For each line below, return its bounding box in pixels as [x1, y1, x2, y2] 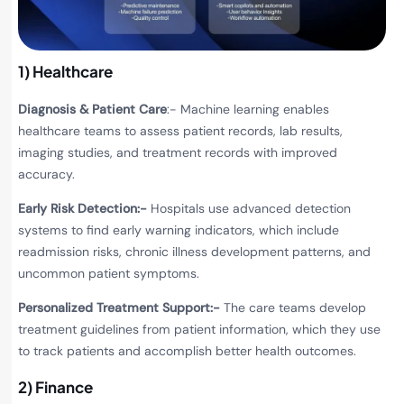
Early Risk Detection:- [18, 200, 147, 217]
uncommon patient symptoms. [18, 265, 203, 282]
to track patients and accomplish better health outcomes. [18, 343, 356, 360]
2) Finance [18, 376, 93, 397]
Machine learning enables [180, 100, 329, 117]
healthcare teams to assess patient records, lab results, [18, 122, 343, 139]
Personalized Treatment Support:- [18, 299, 224, 317]
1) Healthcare [18, 60, 113, 81]
